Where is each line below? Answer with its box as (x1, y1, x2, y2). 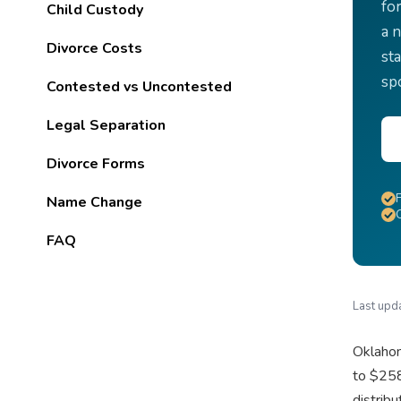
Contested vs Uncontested (47, 77, 232, 98)
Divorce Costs (47, 38, 142, 59)
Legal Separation (47, 115, 166, 136)
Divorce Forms (47, 154, 145, 175)
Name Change (47, 192, 142, 213)
